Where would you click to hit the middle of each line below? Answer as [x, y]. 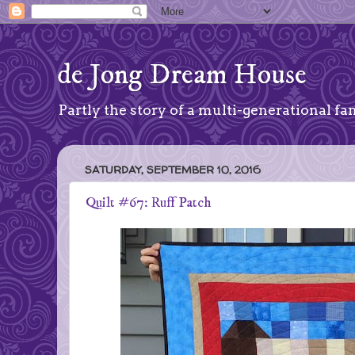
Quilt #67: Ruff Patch [149, 203]
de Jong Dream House [182, 75]
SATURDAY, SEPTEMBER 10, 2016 [173, 169]
